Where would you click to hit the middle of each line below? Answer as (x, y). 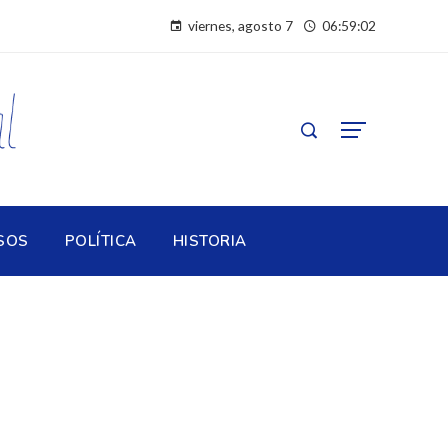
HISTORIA (209, 240)
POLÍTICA (100, 240)
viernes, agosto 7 (240, 25)
